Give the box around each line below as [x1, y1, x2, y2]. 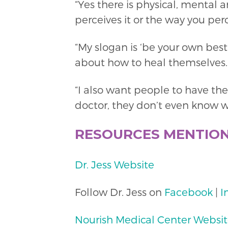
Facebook [164, 186, 213, 198]
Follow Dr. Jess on [74, 186, 164, 198]
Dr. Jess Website [74, 158, 154, 171]
